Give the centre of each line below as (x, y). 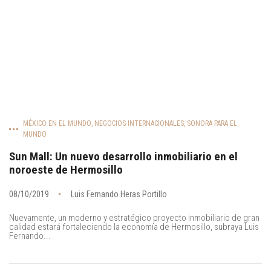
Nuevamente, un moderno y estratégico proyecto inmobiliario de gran (134, 218)
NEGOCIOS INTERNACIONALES (139, 123)
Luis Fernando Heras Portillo (119, 194)
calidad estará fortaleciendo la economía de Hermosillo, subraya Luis (134, 227)
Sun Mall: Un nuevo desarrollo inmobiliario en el (123, 156)
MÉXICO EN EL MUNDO (57, 123)
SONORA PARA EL (212, 123)
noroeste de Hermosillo (66, 170)
